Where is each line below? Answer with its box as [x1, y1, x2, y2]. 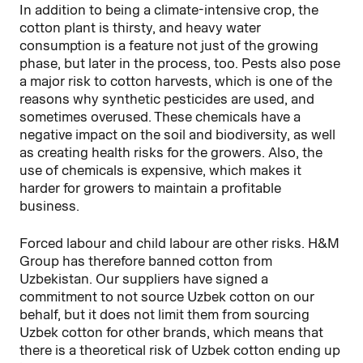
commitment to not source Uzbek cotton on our [19, 288, 314, 305]
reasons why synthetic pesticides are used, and [19, 90, 314, 107]
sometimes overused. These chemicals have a [19, 108, 301, 125]
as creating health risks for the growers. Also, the [19, 143, 322, 160]
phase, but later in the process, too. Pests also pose [19, 54, 340, 71]
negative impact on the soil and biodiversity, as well [19, 126, 335, 143]
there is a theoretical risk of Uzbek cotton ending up [19, 341, 340, 358]
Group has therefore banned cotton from [19, 252, 272, 269]
